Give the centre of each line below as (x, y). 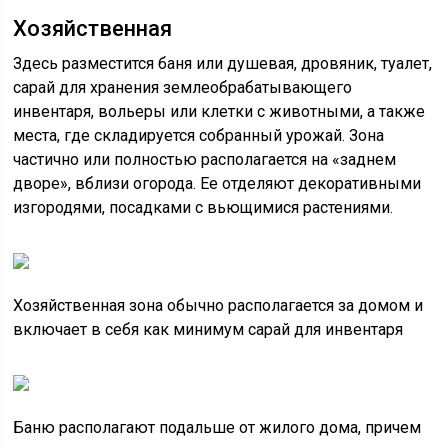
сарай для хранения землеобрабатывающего (183, 87)
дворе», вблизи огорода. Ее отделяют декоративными (217, 183)
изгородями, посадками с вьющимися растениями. (203, 207)
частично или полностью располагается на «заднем (205, 159)
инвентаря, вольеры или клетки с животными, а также (219, 111)
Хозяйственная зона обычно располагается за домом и (218, 305)
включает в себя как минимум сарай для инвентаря (208, 329)
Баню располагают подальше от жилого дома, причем (217, 427)
